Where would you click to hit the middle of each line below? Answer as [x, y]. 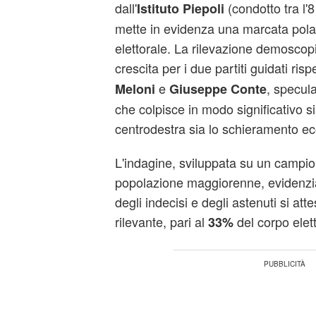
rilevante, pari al [161, 221]
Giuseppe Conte [216, 89]
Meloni [135, 89]
